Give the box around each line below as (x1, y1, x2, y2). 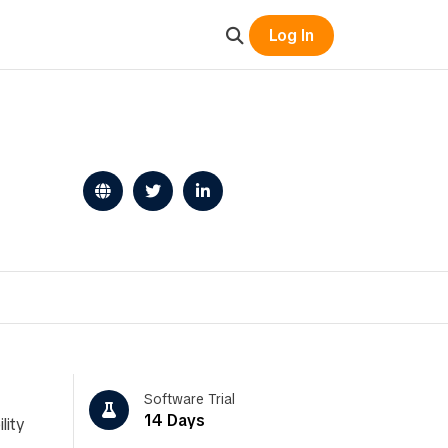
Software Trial (144, 390, 235, 408)
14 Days (144, 410, 205, 431)
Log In (269, 24, 314, 46)
